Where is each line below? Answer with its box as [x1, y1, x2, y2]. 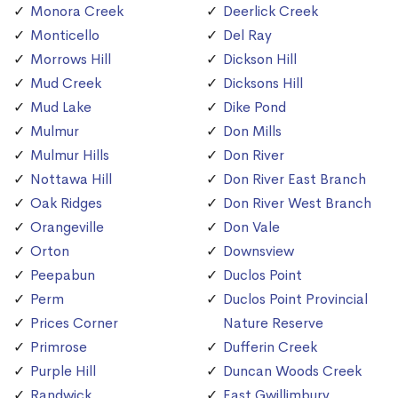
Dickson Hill [223, 50, 297, 69]
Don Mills [223, 122, 282, 141]
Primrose [30, 338, 87, 357]
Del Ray [223, 26, 272, 45]
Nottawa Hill [30, 170, 112, 189]
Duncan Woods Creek [223, 362, 362, 381]
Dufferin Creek [223, 338, 317, 357]
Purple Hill [30, 362, 96, 381]
